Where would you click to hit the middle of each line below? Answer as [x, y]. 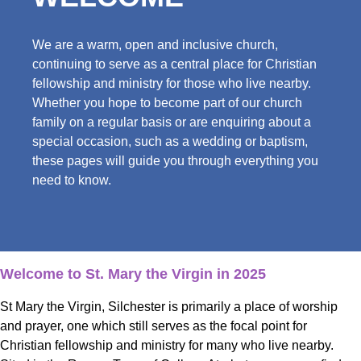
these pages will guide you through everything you [175, 160]
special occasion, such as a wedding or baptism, [170, 141]
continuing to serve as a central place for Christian [174, 64]
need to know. [72, 180]
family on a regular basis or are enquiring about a [172, 122]
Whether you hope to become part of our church [167, 102]
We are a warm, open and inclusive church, [155, 44]
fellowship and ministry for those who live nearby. [172, 83]
